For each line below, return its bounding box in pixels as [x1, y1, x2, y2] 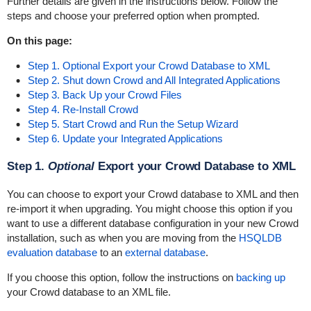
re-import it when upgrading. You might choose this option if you [6, 203, 292, 215]
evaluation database [6, 246, 97, 258]
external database [124, 246, 205, 258]
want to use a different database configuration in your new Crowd [6, 217, 299, 229]
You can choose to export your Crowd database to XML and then [6, 188, 299, 200]
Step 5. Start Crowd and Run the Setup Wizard [27, 118, 238, 130]
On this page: [6, 35, 72, 47]
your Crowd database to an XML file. [6, 286, 171, 298]
